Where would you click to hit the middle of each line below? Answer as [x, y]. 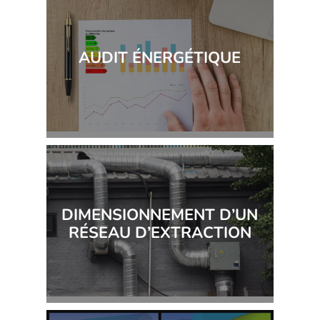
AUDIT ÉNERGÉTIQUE [160, 57]
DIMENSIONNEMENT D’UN [160, 215]
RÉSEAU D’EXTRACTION [160, 232]
